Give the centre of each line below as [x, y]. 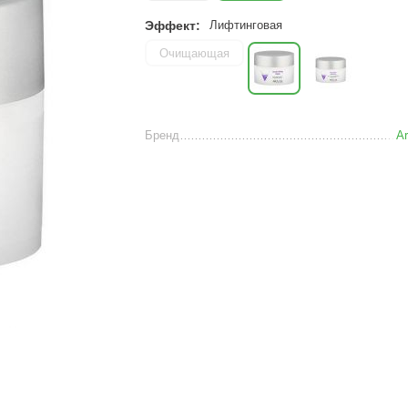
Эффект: [172, 25]
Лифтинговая [245, 25]
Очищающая [194, 53]
